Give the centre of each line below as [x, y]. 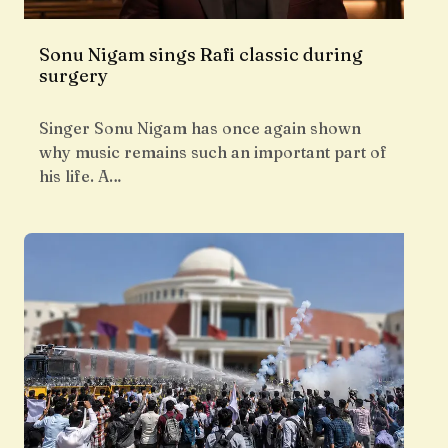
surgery [73, 76]
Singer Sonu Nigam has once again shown [200, 128]
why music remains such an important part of [213, 152]
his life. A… [80, 176]
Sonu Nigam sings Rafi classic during [201, 55]
